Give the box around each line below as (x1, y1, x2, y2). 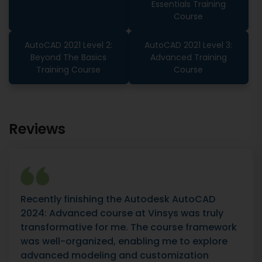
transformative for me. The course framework (20, 220, 237, 234)
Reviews (9, 119, 65, 139)
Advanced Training (150, 51, 227, 64)
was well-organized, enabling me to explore (20, 235, 227, 248)
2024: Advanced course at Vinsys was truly (20, 206, 223, 220)
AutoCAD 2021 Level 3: (144, 39, 233, 51)
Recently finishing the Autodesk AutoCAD (20, 192, 215, 206)
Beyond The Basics (30, 51, 107, 64)
